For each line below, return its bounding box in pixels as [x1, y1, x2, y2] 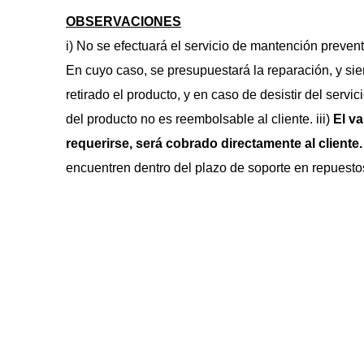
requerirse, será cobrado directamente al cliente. [66, 136, 362, 150]
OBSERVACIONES [66, 15, 181, 28]
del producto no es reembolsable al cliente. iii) [66, 112, 333, 126]
